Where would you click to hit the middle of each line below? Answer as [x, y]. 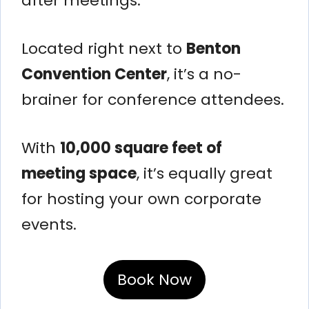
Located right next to [104, 48]
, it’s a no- [204, 74]
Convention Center [94, 74]
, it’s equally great [205, 173]
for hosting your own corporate [141, 199]
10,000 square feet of [141, 148]
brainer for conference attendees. [153, 99]
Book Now [154, 279]
